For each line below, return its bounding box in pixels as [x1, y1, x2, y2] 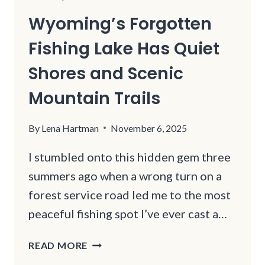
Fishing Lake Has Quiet [28, 37, 219, 60]
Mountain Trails [28, 86, 160, 110]
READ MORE [28, 239, 88, 251]
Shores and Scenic [28, 62, 183, 85]
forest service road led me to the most [28, 187, 231, 202]
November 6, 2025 [111, 122, 188, 134]
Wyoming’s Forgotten [28, 12, 212, 35]
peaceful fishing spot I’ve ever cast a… [28, 206, 227, 221]
